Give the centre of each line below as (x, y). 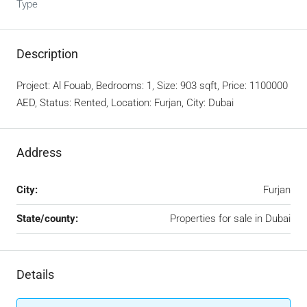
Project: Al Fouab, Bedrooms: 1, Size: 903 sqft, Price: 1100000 (152, 86)
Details (35, 274)
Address (39, 152)
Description (47, 54)
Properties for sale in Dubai (230, 219)
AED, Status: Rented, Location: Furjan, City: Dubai (125, 103)
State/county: (47, 219)
